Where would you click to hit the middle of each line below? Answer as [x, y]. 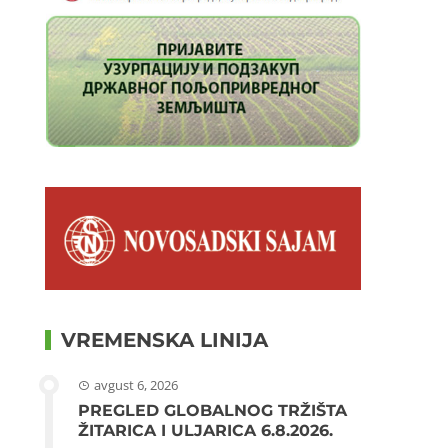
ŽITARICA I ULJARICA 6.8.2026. [206, 431]
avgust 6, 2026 [136, 385]
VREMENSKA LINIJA [165, 340]
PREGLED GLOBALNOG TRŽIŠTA [213, 411]
